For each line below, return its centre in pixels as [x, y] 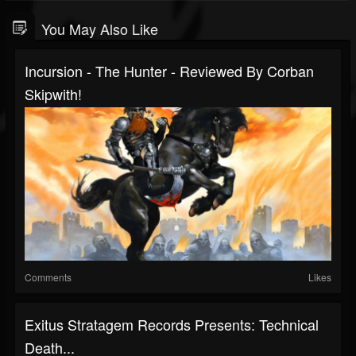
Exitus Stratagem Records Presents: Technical [172, 325]
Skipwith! [53, 94]
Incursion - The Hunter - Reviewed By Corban [169, 71]
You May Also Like [100, 29]
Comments [48, 277]
